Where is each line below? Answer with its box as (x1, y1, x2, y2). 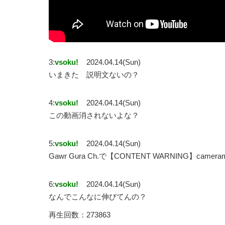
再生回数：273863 (49, 210, 110, 219)
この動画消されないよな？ (49, 111, 139, 120)
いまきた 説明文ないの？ (49, 70, 139, 79)
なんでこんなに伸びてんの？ (49, 192, 147, 201)
